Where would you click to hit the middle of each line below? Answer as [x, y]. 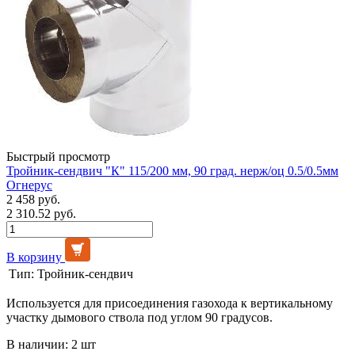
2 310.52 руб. [41, 213]
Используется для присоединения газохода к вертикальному [170, 303]
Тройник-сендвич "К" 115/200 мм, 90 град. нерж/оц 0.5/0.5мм [172, 170]
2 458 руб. [33, 199]
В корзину [34, 257]
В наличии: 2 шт [51, 344]
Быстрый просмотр [58, 156]
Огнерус [29, 185]
